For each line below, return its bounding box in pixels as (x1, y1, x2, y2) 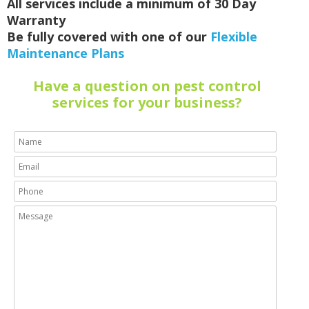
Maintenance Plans (7, 44, 124, 61)
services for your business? (52, 92, 242, 112)
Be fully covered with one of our (7, 28, 210, 45)
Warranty (7, 11, 66, 28)
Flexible (210, 28, 257, 45)
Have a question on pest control (32, 76, 261, 95)
